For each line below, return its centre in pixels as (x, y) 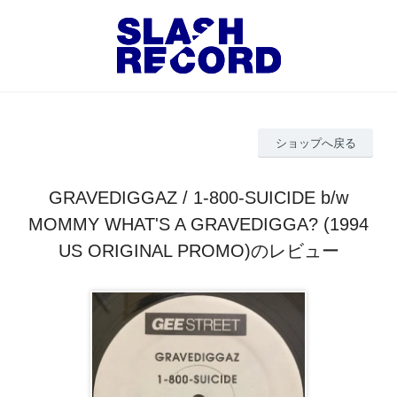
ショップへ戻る (315, 143)
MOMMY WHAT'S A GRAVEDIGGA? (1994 (198, 224)
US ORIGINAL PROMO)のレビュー (198, 250)
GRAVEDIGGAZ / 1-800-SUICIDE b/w (198, 197)
